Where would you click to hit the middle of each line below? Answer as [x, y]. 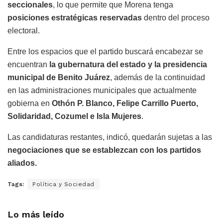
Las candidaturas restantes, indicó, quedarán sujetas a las [110, 137]
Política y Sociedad [63, 184]
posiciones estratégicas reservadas [75, 18]
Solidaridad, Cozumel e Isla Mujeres [74, 116]
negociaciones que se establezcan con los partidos [104, 150]
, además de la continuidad [158, 78]
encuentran [28, 65]
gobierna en [30, 104]
